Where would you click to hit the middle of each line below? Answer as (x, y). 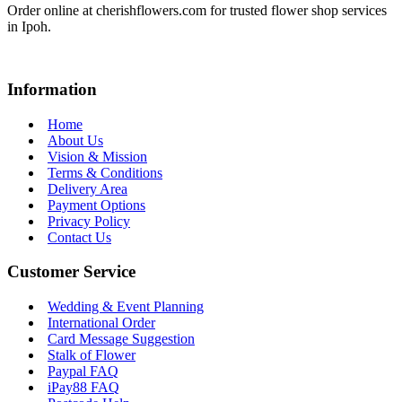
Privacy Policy (89, 221)
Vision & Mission (97, 156)
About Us (75, 140)
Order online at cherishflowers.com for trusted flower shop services (197, 10)
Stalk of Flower (92, 355)
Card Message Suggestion (121, 339)
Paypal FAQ (83, 371)
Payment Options (96, 205)
